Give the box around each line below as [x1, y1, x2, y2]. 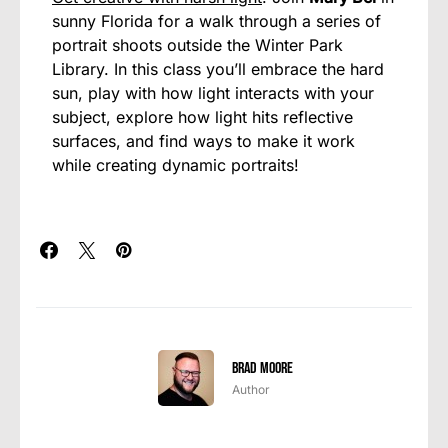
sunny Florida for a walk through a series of [52, 10, 381, 31]
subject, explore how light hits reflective [52, 106, 353, 127]
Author [231, 381, 270, 397]
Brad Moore [231, 358, 293, 378]
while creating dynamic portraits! [52, 154, 299, 175]
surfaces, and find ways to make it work [52, 130, 355, 151]
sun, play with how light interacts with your [52, 82, 374, 103]
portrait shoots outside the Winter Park [52, 34, 343, 55]
